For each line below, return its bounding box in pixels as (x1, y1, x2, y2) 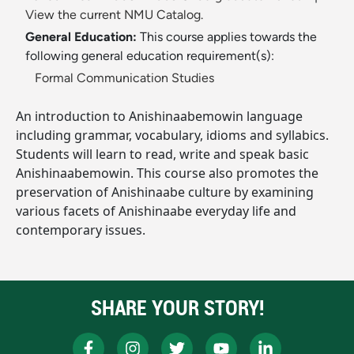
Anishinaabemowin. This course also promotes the (16, 164, 318, 183)
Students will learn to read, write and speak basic (16, 145, 309, 164)
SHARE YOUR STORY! (90, 294, 264, 322)
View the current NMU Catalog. (25, 7, 203, 23)
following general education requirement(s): (25, 48, 274, 64)
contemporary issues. (16, 221, 145, 239)
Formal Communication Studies (35, 70, 214, 86)
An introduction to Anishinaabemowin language (16, 107, 303, 126)
